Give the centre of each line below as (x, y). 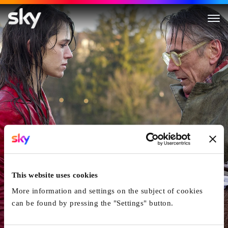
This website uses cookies (55, 175)
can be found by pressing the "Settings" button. (93, 203)
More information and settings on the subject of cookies (107, 191)
